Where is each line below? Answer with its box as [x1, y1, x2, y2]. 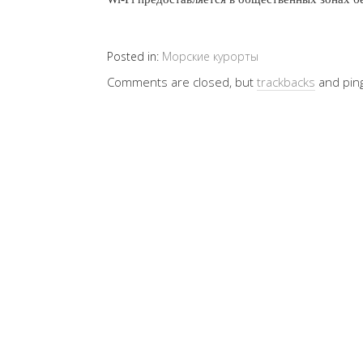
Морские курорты [162, 49, 258, 64]
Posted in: [107, 49, 162, 64]
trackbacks [257, 74, 315, 90]
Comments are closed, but [107, 74, 257, 90]
